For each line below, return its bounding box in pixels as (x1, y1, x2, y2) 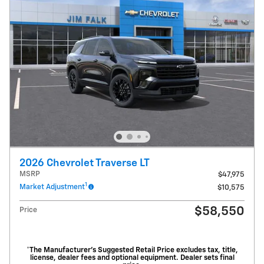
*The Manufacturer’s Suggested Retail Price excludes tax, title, (26, 246, 238, 254)
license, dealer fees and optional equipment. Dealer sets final (29, 253, 235, 262)
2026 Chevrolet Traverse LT (19, 157, 150, 169)
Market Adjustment (19, 183, 85, 191)
